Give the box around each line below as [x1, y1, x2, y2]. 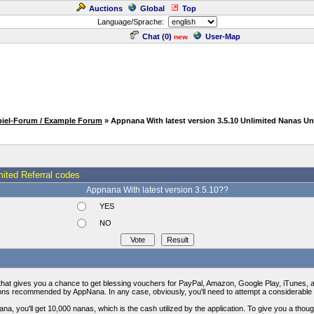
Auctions [89, 4, 123, 13]
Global [140, 4, 165, 13]
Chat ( [142, 32, 165, 41]
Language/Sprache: [97, 18, 168, 26]
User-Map [205, 32, 240, 41]
